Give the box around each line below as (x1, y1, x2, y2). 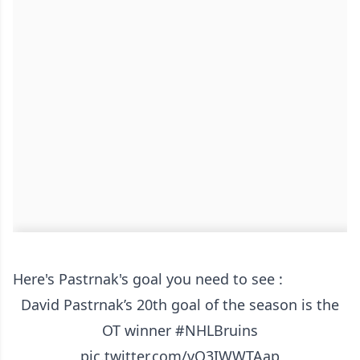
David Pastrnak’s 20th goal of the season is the (21, 295, 339, 315)
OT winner (102, 321, 175, 341)
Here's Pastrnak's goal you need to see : (13, 269, 283, 289)
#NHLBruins (175, 321, 258, 341)
